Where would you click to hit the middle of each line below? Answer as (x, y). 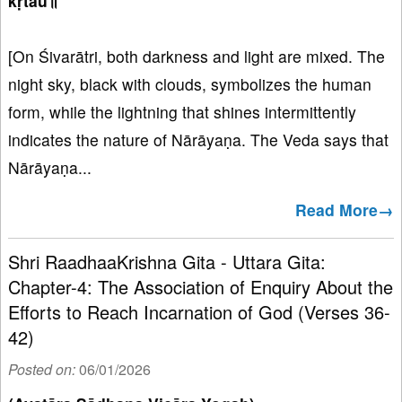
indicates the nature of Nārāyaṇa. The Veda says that (198, 140)
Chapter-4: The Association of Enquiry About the (201, 287)
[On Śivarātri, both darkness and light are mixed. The (197, 57)
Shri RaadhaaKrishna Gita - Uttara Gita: (167, 262)
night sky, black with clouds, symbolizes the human (190, 84)
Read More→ (345, 210)
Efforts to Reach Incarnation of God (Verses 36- (199, 312)
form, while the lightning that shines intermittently (182, 112)
